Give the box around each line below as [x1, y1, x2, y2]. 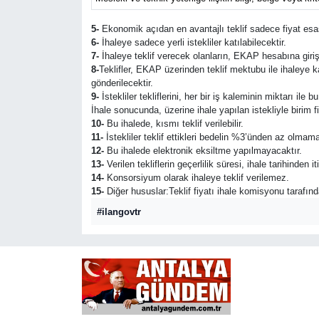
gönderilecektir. [90, 78, 153, 88]
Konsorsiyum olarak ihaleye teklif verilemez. [103, 172, 289, 183]
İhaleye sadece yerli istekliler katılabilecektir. [98, 37, 286, 48]
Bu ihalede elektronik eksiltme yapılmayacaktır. [103, 145, 302, 156]
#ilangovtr [97, 206, 141, 217]
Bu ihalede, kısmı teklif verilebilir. [103, 118, 244, 129]
